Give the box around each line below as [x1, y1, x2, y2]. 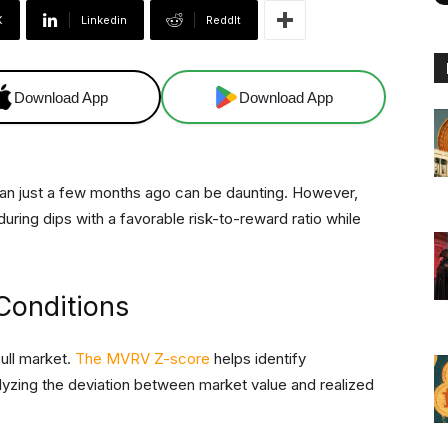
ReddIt [206, 13, 241, 28]
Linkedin [81, 13, 127, 28]
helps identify [210, 349, 306, 369]
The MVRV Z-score [75, 349, 210, 369]
